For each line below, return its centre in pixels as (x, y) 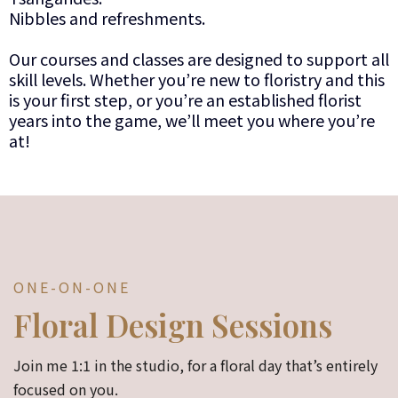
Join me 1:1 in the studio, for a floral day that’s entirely (195, 365)
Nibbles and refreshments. (107, 17)
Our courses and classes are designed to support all (199, 58)
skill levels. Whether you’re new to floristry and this (197, 79)
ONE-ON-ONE (72, 287)
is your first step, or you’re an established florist (185, 99)
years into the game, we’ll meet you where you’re (192, 119)
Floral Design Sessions (173, 324)
